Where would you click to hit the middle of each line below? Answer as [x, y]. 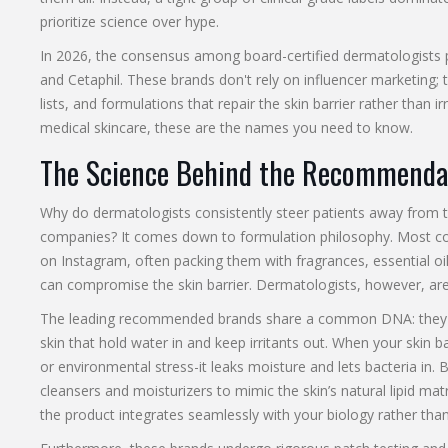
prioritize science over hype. [129, 22]
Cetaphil [93, 80]
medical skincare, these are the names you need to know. [226, 128]
